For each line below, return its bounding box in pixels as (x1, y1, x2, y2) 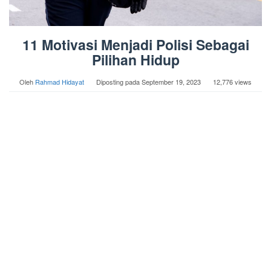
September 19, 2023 (142, 77, 201, 87)
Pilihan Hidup (91, 50, 180, 70)
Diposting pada (96, 77, 142, 87)
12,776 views (213, 77, 252, 87)
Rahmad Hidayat (35, 77, 84, 87)
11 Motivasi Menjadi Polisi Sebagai (22, 34, 249, 55)
